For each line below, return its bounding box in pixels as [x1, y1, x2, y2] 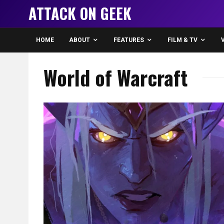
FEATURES [113, 36, 144, 43]
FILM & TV [167, 36, 197, 43]
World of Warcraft [43, 62, 187, 92]
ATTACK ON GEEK [28, 2, 131, 24]
